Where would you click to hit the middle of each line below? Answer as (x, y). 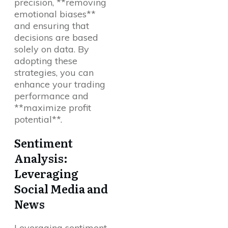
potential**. (38, 120)
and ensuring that (52, 26)
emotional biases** (55, 14)
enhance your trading (60, 84)
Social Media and (61, 189)
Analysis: (41, 158)
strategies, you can (54, 73)
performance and (51, 96)
